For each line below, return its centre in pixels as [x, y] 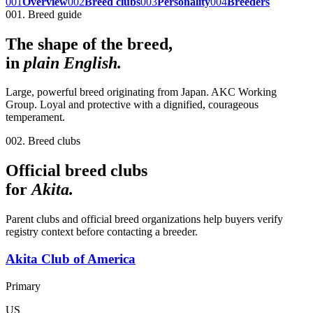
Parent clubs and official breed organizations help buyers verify [144, 219]
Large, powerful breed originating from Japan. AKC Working [141, 92]
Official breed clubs [77, 171]
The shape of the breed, [89, 44]
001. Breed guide [44, 14]
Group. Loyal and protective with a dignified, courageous [132, 105]
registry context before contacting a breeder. [102, 232]
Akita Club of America [71, 259]
